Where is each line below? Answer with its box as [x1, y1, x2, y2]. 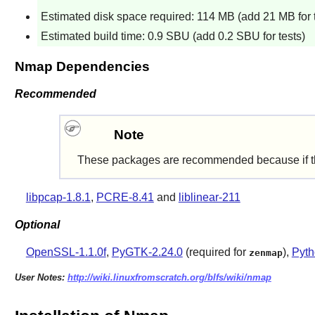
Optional [14, 218, 60, 231]
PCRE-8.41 [96, 191, 154, 204]
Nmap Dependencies [14, 59, 150, 75]
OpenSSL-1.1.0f [25, 245, 106, 258]
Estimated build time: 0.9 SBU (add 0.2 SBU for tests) [40, 30, 305, 43]
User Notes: [14, 271, 67, 283]
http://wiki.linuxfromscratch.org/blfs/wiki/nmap [67, 271, 271, 283]
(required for [182, 245, 249, 258]
